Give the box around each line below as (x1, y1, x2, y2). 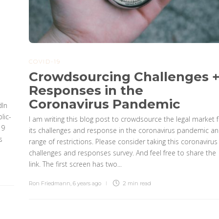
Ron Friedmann (28, 179, 70, 187)
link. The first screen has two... (28, 159, 122, 169)
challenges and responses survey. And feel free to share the (28, 148, 216, 157)
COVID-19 (28, 58, 61, 65)
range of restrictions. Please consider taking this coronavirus (28, 136, 218, 146)
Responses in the (28, 82, 143, 98)
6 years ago (72, 179, 101, 187)
